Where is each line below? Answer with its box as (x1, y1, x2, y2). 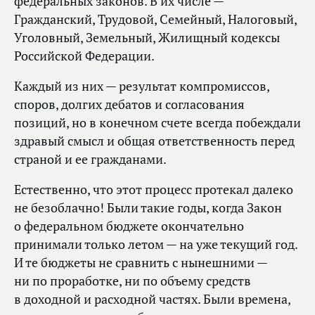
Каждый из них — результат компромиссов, (14, 78, 269, 95)
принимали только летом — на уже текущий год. (14, 236, 297, 253)
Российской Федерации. (14, 48, 155, 65)
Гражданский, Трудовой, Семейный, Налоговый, (14, 11, 297, 28)
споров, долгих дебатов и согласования (14, 96, 245, 113)
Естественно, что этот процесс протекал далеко (14, 181, 293, 198)
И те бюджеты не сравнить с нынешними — (14, 255, 267, 271)
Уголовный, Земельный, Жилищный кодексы (14, 30, 280, 46)
